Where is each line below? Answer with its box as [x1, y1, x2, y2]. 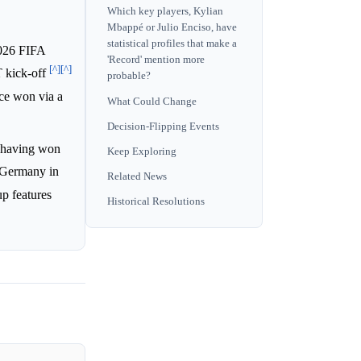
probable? [107, 70, 151, 82]
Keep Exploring [107, 146, 176, 158]
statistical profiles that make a [107, 38, 237, 50]
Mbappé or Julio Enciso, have [107, 22, 237, 34]
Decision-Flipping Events [107, 120, 219, 132]
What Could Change [107, 95, 197, 107]
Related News [107, 171, 167, 183]
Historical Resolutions [107, 196, 205, 208]
